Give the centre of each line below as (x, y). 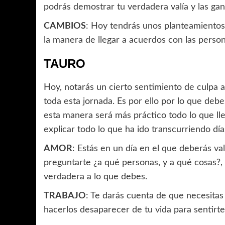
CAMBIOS (65, 26)
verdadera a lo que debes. (95, 177)
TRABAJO (65, 196)
